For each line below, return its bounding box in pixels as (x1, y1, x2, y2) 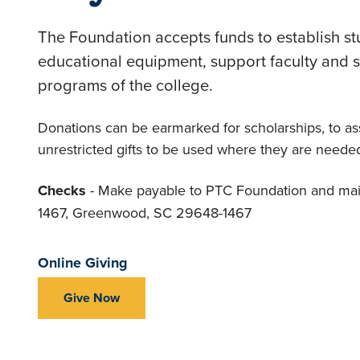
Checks (38, 180, 86, 201)
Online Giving (38, 252, 128, 273)
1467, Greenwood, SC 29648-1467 (38, 202, 252, 223)
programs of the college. (38, 73, 213, 96)
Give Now (63, 288, 120, 307)
